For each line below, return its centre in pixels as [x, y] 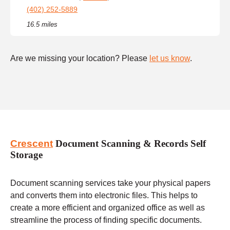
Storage [26, 155]
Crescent [32, 144]
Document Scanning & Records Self [129, 144]
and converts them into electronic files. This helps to [104, 195]
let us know [170, 58]
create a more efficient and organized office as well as [108, 207]
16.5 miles [42, 24]
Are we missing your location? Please [80, 58]
